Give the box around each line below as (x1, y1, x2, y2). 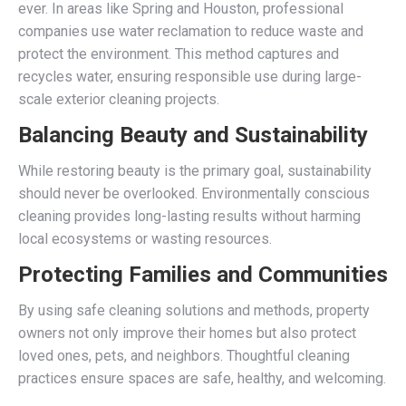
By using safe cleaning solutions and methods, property (18, 301, 370, 319)
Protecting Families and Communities (18, 261, 388, 287)
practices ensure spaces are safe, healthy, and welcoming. (18, 369, 386, 387)
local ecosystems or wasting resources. (18, 229, 272, 247)
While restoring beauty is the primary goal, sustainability (18, 161, 372, 179)
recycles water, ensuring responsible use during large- (18, 67, 362, 85)
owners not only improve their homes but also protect (18, 324, 356, 342)
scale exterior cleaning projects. (18, 90, 219, 108)
